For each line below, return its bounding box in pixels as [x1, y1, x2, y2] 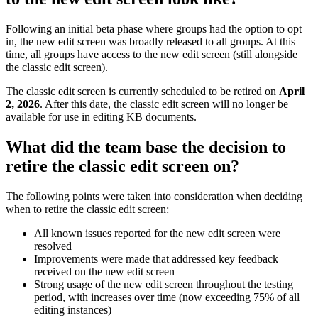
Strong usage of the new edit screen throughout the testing [34, 278, 293, 290]
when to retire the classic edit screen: [6, 203, 169, 215]
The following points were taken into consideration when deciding [6, 190, 302, 202]
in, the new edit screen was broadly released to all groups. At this [6, 35, 295, 48]
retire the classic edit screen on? [6, 157, 239, 176]
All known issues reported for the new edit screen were [34, 227, 280, 239]
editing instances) [34, 304, 111, 316]
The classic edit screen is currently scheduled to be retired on [6, 85, 279, 98]
